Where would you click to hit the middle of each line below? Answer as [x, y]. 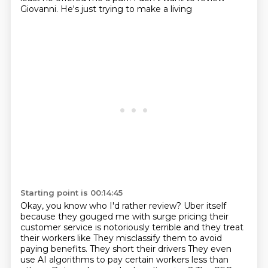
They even [209, 249]
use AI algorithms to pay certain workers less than [124, 260]
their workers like [57, 238]
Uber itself [205, 206]
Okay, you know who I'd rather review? [102, 206]
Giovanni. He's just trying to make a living [106, 9]
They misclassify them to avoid [157, 238]
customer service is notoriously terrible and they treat [132, 227]
